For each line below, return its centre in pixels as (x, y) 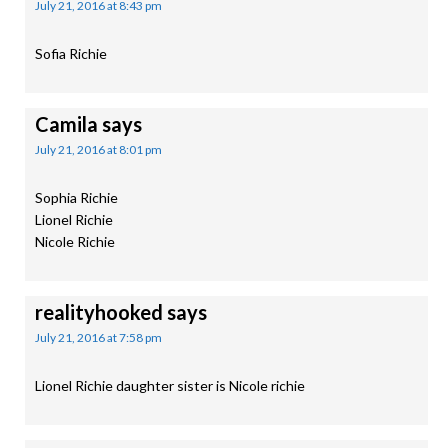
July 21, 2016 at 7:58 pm (98, 337)
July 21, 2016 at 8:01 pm (98, 149)
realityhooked (99, 312)
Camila (66, 124)
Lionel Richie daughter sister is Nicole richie (170, 385)
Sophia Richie (76, 197)
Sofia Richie (71, 53)
